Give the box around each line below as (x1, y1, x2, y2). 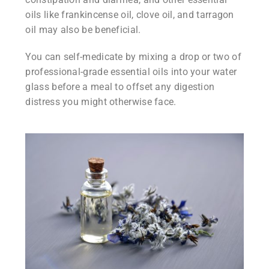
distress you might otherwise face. (25, 95, 177, 107)
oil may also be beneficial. (25, 23, 141, 35)
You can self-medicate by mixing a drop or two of (25, 50, 241, 62)
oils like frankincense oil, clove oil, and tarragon (25, 8, 234, 20)
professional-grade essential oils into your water (25, 65, 237, 77)
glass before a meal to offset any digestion (25, 80, 215, 92)
